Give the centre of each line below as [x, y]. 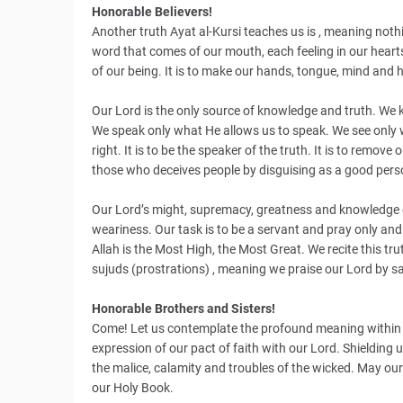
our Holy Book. [133, 388]
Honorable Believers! [152, 12]
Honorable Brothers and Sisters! [184, 309]
